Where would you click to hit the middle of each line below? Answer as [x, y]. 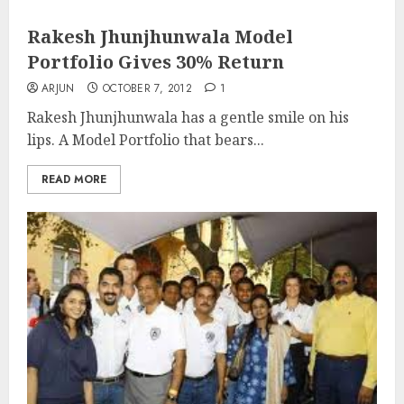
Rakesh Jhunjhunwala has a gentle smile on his [188, 117]
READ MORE [74, 179]
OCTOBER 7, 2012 [147, 88]
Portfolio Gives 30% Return [156, 62]
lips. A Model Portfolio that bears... [146, 140]
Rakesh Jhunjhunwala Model [160, 37]
